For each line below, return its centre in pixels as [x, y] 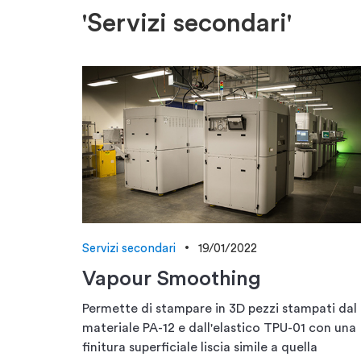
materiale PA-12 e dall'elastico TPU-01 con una [219, 328]
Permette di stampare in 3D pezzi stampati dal [220, 308]
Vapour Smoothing [172, 278]
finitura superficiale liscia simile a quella [200, 347]
